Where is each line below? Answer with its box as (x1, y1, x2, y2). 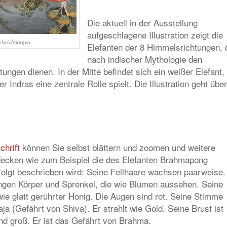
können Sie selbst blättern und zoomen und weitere (20, 141, 215, 154)
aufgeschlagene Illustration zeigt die (87, 28, 223, 41)
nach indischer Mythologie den (87, 53, 202, 65)
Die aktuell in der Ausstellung (87, 16, 198, 29)
